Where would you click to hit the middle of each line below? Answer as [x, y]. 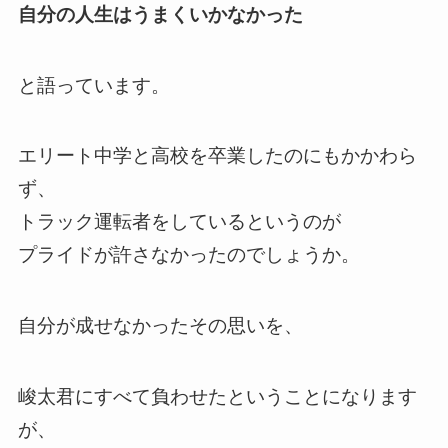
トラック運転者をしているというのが [179, 222]
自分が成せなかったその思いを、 [160, 325]
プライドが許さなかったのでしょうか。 [188, 255]
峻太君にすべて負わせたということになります [217, 396]
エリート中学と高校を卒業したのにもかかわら [217, 156]
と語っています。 [93, 85]
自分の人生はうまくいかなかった [160, 15]
